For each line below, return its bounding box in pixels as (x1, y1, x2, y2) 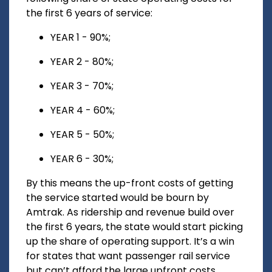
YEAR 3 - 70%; (50, 79, 114, 93)
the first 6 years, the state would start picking (26, 220, 243, 234)
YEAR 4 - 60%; (50, 103, 115, 118)
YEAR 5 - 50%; (50, 127, 114, 142)
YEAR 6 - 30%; (50, 152, 114, 166)
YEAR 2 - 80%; (50, 55, 114, 69)
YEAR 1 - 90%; (50, 30, 110, 45)
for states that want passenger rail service (26, 249, 230, 263)
